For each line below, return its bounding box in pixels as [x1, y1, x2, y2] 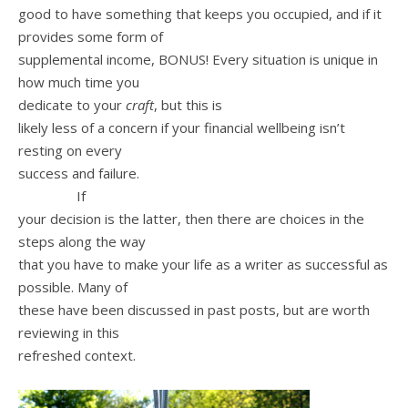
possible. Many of [18, 277, 127, 296]
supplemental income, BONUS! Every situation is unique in [18, 49, 378, 68]
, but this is [154, 95, 222, 114]
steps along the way [18, 231, 146, 250]
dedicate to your [18, 95, 126, 114]
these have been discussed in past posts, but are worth [18, 300, 370, 319]
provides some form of [18, 26, 163, 46]
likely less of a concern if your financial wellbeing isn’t [18, 117, 345, 137]
